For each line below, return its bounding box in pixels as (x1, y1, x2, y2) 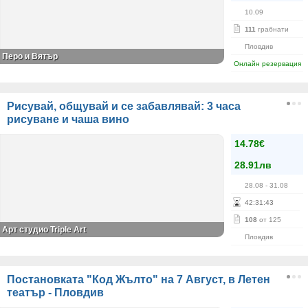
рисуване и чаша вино (7, 113, 129, 125)
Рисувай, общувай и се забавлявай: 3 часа (7, 100, 241, 112)
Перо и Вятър (2, 52, 58, 61)
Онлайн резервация (234, 60, 301, 67)
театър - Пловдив (7, 287, 104, 298)
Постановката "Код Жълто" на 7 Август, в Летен (7, 274, 270, 285)
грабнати (256, 25, 289, 33)
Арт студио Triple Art (2, 225, 86, 234)
